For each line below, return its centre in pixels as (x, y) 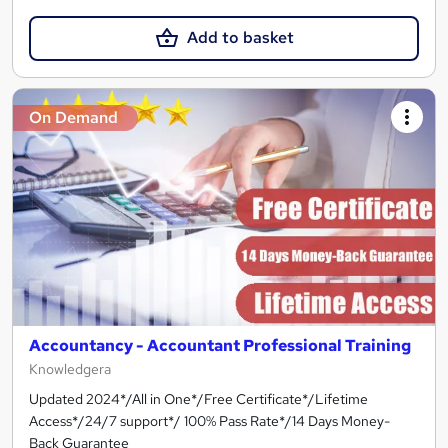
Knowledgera (70, 369)
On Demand (73, 117)
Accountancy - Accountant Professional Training (220, 346)
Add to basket (240, 38)
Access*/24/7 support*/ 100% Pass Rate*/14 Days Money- (209, 421)
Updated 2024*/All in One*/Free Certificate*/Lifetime (198, 399)
